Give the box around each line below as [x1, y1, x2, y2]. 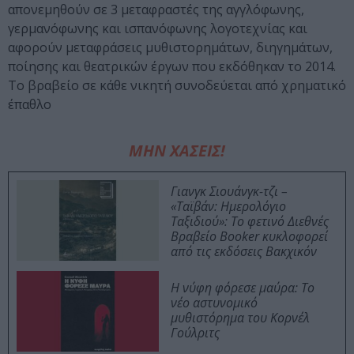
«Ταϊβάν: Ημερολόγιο [171, 198, 286, 216]
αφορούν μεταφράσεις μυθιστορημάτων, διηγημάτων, [8, 39, 333, 57]
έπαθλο [8, 96, 51, 114]
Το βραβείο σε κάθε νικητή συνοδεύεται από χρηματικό [8, 77, 346, 95]
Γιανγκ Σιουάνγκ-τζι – [171, 183, 288, 201]
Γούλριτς [171, 324, 220, 342]
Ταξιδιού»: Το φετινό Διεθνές [171, 213, 329, 231]
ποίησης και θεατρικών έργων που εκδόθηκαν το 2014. [8, 58, 336, 76]
